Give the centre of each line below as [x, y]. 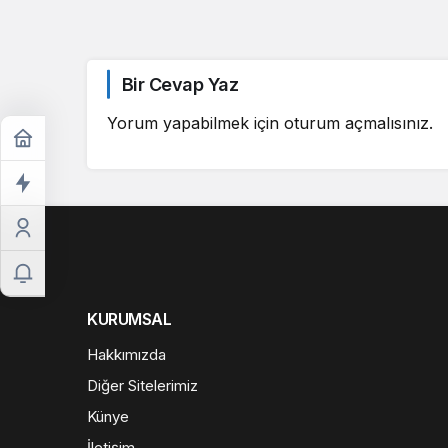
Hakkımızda [126, 354]
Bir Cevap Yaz [180, 84]
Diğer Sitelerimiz [142, 385]
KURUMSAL [129, 318]
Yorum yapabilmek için [195, 122]
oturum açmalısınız [356, 122]
